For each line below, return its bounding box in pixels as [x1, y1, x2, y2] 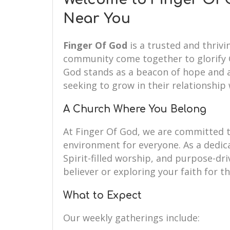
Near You [63, 11, 130, 26]
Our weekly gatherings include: [63, 212, 200, 224]
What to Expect [63, 190, 142, 201]
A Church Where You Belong [63, 104, 206, 114]
